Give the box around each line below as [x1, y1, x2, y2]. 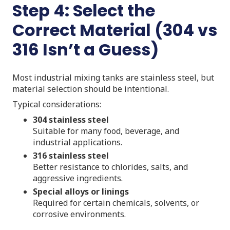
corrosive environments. [33, 208, 126, 220]
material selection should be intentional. [12, 83, 169, 94]
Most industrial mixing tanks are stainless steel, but [12, 71, 214, 83]
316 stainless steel [33, 149, 109, 161]
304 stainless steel [33, 113, 109, 125]
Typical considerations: [12, 98, 101, 110]
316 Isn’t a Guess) [12, 37, 159, 61]
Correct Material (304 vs [12, 18, 217, 42]
